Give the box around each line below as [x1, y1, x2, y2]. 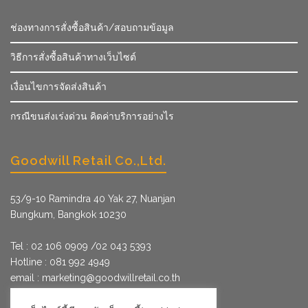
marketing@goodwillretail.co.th [42, 272, 180, 284]
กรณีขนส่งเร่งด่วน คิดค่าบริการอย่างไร [10, 111, 174, 122]
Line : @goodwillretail [10, 288, 107, 300]
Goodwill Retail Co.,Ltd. [10, 153, 166, 168]
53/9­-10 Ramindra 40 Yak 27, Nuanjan [10, 193, 175, 205]
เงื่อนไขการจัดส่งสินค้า [10, 81, 107, 93]
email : [10, 272, 42, 284]
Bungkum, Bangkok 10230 [10, 209, 126, 221]
